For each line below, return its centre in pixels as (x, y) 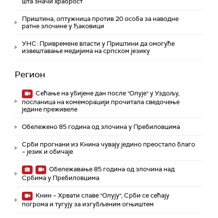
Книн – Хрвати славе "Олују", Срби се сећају (102, 195)
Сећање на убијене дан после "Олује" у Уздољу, (107, 93)
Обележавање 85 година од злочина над (111, 169)
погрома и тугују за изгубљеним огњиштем (88, 204)
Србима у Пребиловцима (61, 178)
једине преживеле (50, 109)
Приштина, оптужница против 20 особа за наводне (100, 19)
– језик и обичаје (47, 152)
